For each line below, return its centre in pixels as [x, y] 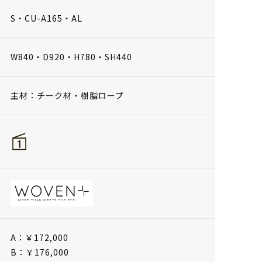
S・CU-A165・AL [46, 18]
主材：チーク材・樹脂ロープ [67, 95]
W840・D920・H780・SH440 [71, 56]
